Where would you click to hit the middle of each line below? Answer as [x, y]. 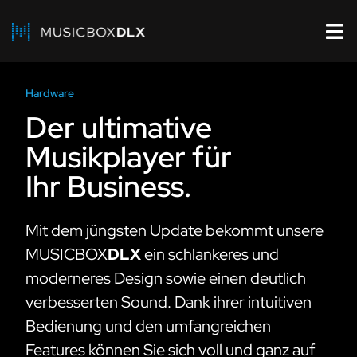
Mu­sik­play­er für [129, 157]
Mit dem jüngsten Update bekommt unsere [175, 230]
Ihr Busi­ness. [108, 186]
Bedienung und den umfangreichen [148, 326]
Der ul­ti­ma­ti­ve [119, 127]
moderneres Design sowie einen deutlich [166, 278]
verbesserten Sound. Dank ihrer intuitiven [169, 302]
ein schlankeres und [210, 254]
